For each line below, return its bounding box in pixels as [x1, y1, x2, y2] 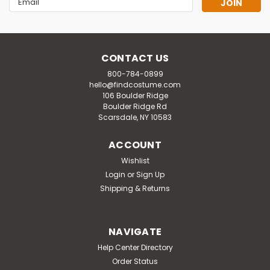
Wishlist [121, 155, 149, 166]
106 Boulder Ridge [102, 90, 168, 101]
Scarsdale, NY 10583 [98, 111, 172, 122]
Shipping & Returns [100, 183, 170, 193]
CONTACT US [101, 51, 169, 65]
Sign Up [136, 169, 165, 180]
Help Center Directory [97, 242, 173, 253]
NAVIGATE [108, 224, 162, 239]
